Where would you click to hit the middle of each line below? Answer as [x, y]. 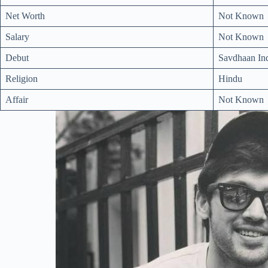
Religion [22, 78]
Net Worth [25, 16]
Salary [17, 36]
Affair [17, 99]
